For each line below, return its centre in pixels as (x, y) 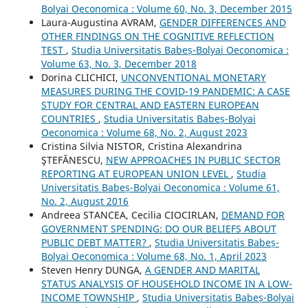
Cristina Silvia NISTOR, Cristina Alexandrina (141, 146)
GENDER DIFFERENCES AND (222, 22)
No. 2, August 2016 (85, 201)
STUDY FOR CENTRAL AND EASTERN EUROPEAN (150, 104)
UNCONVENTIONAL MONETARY (193, 77)
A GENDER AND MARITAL (202, 269)
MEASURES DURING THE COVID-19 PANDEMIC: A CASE (165, 91)
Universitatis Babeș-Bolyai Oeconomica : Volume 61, (160, 187)
